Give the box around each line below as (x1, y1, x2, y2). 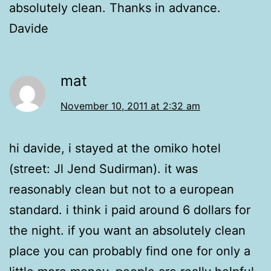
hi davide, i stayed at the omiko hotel (9, 140, 221, 155)
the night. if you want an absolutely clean (9, 223, 246, 238)
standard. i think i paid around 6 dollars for (9, 202, 250, 217)
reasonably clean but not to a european (9, 181, 234, 197)
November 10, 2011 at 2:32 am (60, 99, 200, 112)
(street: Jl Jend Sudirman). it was (9, 161, 198, 176)
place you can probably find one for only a (9, 243, 250, 258)
